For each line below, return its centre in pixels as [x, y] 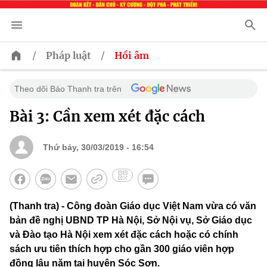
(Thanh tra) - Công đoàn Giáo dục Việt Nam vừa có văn [133, 206]
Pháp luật [69, 56]
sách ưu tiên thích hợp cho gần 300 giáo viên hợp [122, 249]
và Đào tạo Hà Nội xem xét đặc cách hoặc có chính [124, 235]
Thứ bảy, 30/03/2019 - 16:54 [98, 148]
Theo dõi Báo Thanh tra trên [68, 89]
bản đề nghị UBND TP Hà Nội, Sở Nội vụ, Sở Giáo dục [131, 221]
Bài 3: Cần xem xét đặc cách [107, 117]
